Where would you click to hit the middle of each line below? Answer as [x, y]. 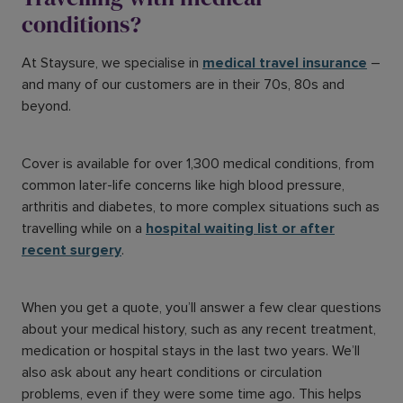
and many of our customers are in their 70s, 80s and [183, 85]
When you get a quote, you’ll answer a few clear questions [201, 308]
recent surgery [72, 251]
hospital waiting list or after [240, 229]
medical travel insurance [285, 63]
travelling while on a [84, 229]
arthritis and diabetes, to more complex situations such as [201, 207]
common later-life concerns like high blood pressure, [183, 186]
